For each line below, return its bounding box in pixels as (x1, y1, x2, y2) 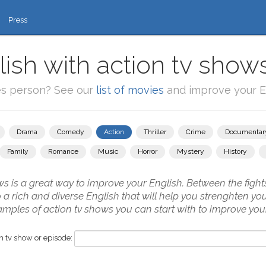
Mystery (177, 147, 204, 156)
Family (7, 147, 28, 156)
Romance (48, 147, 78, 156)
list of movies (96, 84, 164, 96)
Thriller (144, 128, 166, 136)
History (224, 147, 247, 156)
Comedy (57, 128, 84, 136)
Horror (138, 147, 157, 156)
